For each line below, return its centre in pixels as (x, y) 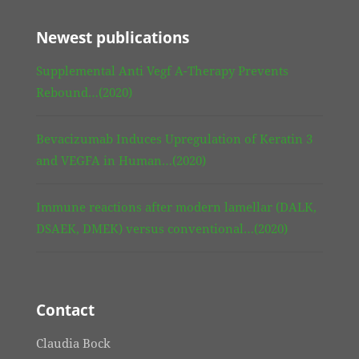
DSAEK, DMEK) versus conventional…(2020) (162, 229)
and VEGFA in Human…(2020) (121, 161)
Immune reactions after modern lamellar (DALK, (176, 207)
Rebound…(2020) (84, 93)
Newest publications (113, 38)
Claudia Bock (73, 343)
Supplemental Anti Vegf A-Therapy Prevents (162, 71)
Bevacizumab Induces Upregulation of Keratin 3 (174, 139)
